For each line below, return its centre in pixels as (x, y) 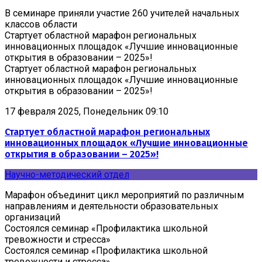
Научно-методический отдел (67, 174)
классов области (41, 24)
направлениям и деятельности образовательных (111, 206)
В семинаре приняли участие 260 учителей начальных (122, 13)
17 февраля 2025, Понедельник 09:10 (87, 111)
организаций (32, 217)
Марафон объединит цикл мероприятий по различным (124, 195)
